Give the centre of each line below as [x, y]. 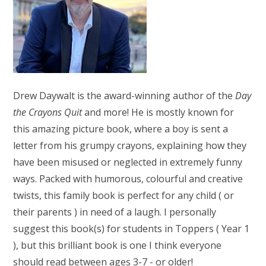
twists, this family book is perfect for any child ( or [124, 195]
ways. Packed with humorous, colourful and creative [128, 178]
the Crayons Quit [49, 112]
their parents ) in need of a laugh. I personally [115, 212]
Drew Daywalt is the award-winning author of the [124, 95]
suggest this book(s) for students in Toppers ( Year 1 [132, 228]
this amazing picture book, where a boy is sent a [121, 129]
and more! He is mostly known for [159, 112]
